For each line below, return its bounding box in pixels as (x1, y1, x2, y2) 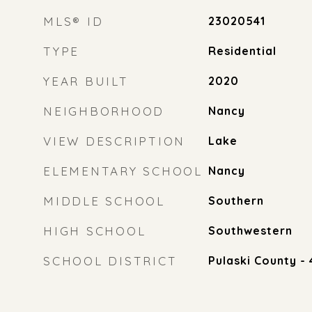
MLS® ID (43, 14, 104, 29)
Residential (208, 44, 276, 58)
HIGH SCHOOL (43, 224, 146, 238)
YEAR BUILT (43, 74, 129, 88)
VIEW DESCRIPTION (43, 134, 185, 148)
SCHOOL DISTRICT (43, 253, 178, 268)
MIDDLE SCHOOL (43, 194, 165, 208)
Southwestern (208, 224, 292, 237)
